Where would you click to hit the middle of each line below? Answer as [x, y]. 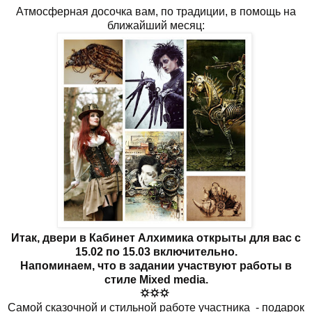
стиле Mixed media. [156, 279]
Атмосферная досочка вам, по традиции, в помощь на [156, 11]
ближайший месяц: [156, 25]
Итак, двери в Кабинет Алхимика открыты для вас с [156, 237]
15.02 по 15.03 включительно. [156, 251]
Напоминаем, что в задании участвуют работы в [156, 265]
